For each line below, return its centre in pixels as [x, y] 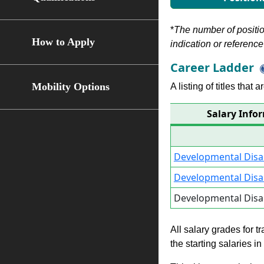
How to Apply [63, 42]
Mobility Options [70, 87]
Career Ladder [212, 67]
